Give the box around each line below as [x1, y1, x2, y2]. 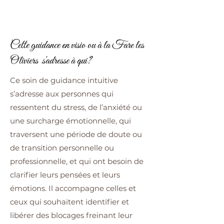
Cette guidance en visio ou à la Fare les [10, 37, 144, 52]
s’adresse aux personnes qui [10, 88, 113, 98]
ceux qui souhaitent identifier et [10, 196, 129, 206]
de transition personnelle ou [10, 142, 114, 152]
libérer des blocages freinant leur [10, 210, 132, 220]
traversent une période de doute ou [10, 129, 142, 139]
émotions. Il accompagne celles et [10, 183, 136, 193]
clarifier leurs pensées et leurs [10, 169, 120, 179]
